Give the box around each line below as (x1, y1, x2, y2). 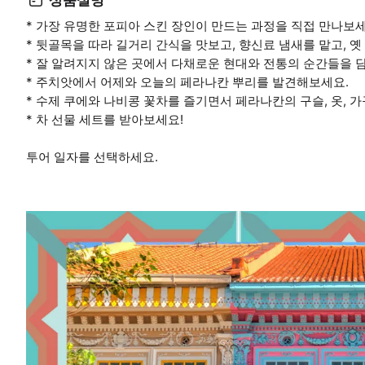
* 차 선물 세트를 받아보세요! (26, 112, 183, 128)
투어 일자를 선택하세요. (26, 149, 158, 165)
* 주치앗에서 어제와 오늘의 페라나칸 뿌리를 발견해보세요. (26, 74, 349, 90)
